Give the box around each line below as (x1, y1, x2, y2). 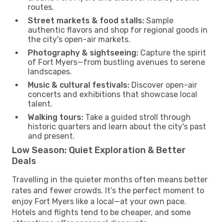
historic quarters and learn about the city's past (28, 121, 206, 131)
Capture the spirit (138, 48, 206, 57)
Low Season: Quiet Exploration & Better (12, 144, 186, 156)
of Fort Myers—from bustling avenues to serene (28, 57, 205, 67)
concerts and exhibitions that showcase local (28, 89, 197, 99)
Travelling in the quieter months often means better (12, 174, 208, 184)
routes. (28, 2, 54, 12)
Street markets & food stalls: (28, 15, 144, 25)
